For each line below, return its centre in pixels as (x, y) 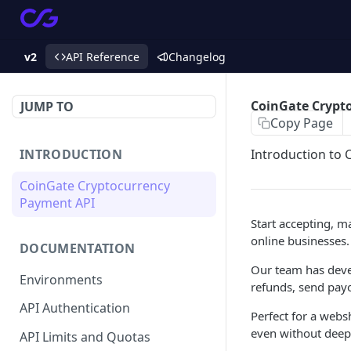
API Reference (103, 56)
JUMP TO (47, 107)
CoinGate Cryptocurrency (95, 185)
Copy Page (302, 123)
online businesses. (300, 241)
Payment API (57, 203)
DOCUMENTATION (78, 248)
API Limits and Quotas (85, 337)
